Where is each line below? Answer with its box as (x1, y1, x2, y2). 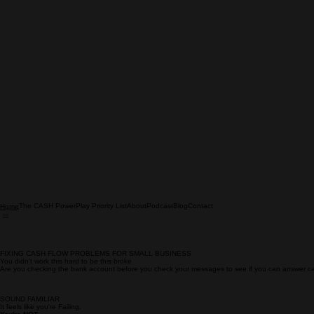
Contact (188, 219, 213, 226)
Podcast (146, 219, 173, 226)
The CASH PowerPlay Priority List (19, 219, 127, 226)
